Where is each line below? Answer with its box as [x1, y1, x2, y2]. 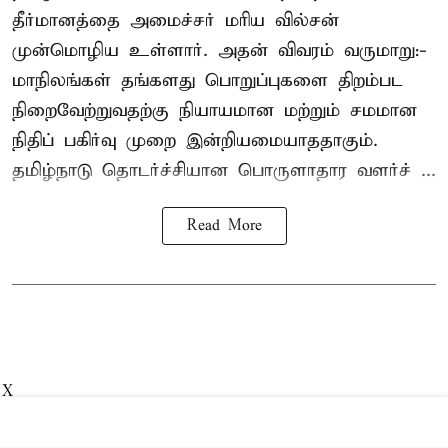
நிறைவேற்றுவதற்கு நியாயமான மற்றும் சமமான [12, 99, 417, 123]
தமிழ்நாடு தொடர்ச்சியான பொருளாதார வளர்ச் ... [12, 159, 436, 183]
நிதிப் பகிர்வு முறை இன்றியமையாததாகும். [12, 129, 378, 153]
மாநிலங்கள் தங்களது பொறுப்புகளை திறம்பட [12, 69, 403, 93]
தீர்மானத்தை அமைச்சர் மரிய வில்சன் [12, 9, 339, 33]
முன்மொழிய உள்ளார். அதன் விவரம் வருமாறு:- [12, 39, 427, 63]
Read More [186, 217, 262, 236]
